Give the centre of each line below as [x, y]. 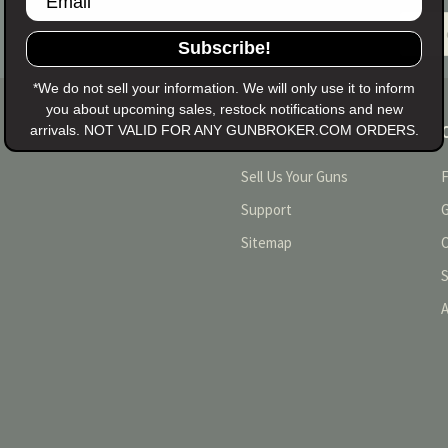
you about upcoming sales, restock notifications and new [224, 108]
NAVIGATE [278, 133]
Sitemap [266, 242]
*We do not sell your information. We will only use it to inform [224, 87]
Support [266, 209]
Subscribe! [224, 48]
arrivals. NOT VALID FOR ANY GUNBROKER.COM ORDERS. [224, 129]
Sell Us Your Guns [294, 176]
